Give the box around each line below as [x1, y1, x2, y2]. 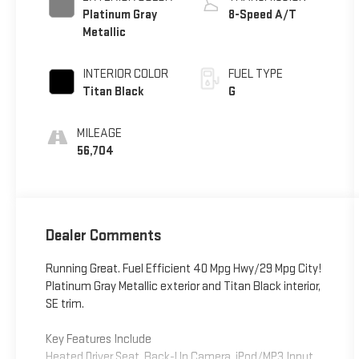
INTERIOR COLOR [82, 67, 168, 83]
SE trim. [45, 296, 84, 313]
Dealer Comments [45, 226, 162, 246]
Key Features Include [45, 332, 151, 348]
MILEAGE [76, 126, 122, 142]
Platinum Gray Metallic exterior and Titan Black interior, [45, 279, 321, 295]
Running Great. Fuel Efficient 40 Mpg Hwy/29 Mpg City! [45, 261, 321, 277]
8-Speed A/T [228, 7, 297, 23]
